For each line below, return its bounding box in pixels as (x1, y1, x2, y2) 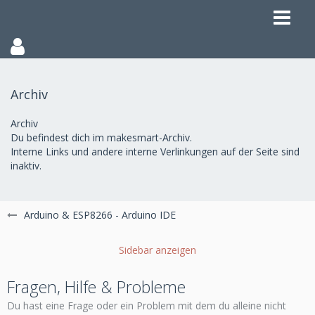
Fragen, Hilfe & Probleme (7, 276, 186, 298)
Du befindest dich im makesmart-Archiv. (11, 131, 192, 144)
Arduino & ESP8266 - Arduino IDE (24, 208, 176, 221)
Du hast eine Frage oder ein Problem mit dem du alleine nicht (7, 299, 286, 312)
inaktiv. (11, 159, 41, 172)
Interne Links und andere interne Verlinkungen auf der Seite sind (11, 145, 300, 158)
